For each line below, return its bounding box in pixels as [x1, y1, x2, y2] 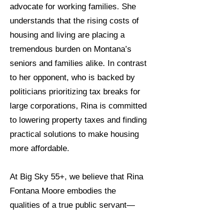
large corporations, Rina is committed [10, 101, 147, 110]
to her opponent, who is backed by [10, 73, 135, 82]
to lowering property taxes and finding [10, 115, 147, 125]
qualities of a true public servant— [10, 200, 135, 210]
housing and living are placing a [10, 30, 125, 40]
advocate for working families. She [10, 2, 136, 11]
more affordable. [10, 144, 69, 153]
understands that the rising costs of [10, 16, 139, 25]
